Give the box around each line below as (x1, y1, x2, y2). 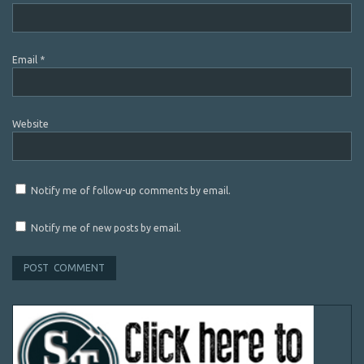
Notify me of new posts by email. (31, 223, 181, 233)
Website (12, 119, 49, 129)
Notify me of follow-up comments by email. (31, 185, 231, 196)
